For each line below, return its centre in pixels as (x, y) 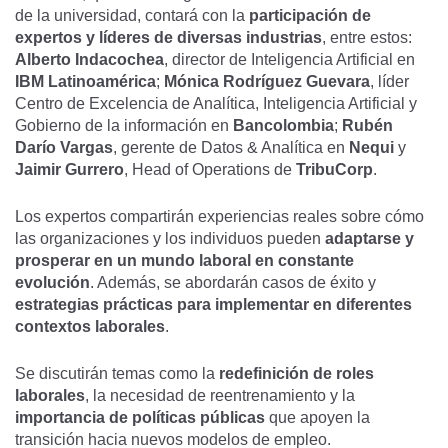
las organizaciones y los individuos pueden (170, 238)
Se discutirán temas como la (117, 373)
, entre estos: (367, 37)
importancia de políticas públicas (140, 417)
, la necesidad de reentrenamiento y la (220, 395)
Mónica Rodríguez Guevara (267, 81)
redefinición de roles (296, 373)
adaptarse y (369, 238)
